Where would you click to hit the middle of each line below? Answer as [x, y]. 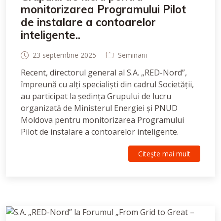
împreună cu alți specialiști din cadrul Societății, [107, 84]
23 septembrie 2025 [64, 55]
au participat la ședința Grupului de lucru [96, 96]
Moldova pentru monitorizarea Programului [102, 120]
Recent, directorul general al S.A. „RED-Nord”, [104, 73]
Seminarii [132, 55]
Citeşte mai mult [164, 154]
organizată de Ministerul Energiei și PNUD [99, 108]
